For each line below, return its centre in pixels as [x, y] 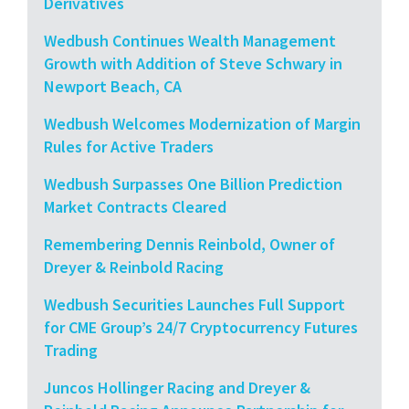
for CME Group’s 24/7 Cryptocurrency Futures [201, 327]
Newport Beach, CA [113, 86]
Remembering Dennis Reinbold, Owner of [189, 244]
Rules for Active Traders [129, 146]
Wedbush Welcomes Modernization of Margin [202, 123]
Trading [71, 350]
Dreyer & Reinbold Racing [134, 267]
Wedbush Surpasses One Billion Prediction [193, 184]
